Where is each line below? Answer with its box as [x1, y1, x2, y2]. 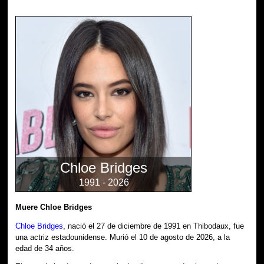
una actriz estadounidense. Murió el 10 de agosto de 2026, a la [15, 232, 230, 242]
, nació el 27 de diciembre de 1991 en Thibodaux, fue [63, 221, 245, 230]
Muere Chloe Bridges [15, 202, 93, 212]
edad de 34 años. [15, 243, 75, 253]
